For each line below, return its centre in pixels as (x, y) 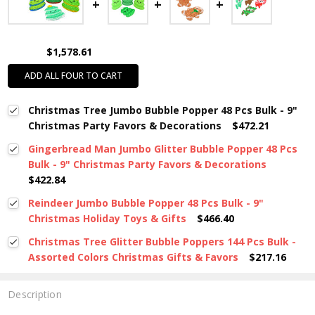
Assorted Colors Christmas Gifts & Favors (133, 257)
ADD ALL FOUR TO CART (73, 76)
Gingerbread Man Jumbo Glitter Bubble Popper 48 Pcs (162, 149)
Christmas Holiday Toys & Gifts (107, 219)
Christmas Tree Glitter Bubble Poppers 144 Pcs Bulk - (162, 242)
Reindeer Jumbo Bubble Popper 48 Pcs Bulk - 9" (146, 203)
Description (35, 294)
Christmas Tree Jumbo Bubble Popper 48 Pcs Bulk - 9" (162, 110)
